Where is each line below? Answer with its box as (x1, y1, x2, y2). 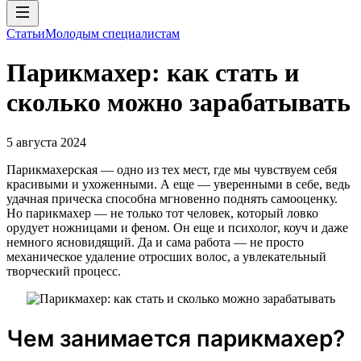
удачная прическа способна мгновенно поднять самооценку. (6, 191, 338, 205)
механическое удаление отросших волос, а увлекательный (6, 249, 326, 263)
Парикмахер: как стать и (6, 58, 299, 88)
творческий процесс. (6, 263, 121, 278)
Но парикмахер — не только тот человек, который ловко (6, 205, 318, 220)
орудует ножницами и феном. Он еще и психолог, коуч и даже (6, 220, 348, 234)
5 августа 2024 (6, 135, 86, 149)
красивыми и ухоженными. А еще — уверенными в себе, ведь (6, 176, 350, 191)
